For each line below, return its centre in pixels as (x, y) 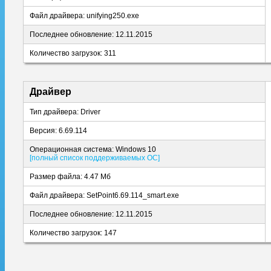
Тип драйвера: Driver (65, 112)
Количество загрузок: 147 (73, 233)
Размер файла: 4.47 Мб (70, 177)
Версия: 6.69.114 (58, 131)
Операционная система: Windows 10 (93, 149)
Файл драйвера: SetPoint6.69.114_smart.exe (104, 195)
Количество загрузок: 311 (73, 53)
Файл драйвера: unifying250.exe (84, 16)
